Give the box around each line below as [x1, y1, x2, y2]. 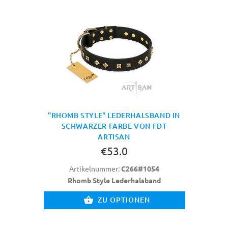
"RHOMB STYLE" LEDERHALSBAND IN [48, 110, 181, 120]
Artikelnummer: [69, 163, 121, 173]
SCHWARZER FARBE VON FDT [61, 121, 167, 131]
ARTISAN [98, 131, 130, 141]
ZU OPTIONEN [98, 194, 150, 205]
